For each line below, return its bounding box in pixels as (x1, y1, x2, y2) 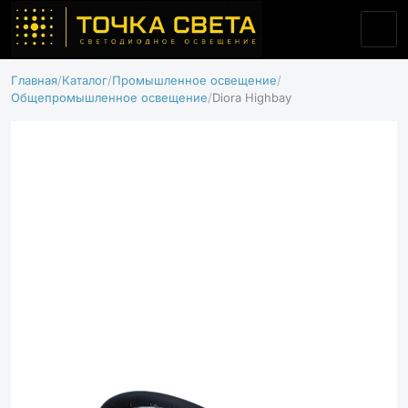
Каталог (62, 73, 107, 87)
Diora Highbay (212, 90, 291, 105)
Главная (11, 73, 57, 87)
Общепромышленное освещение (11, 90, 208, 105)
